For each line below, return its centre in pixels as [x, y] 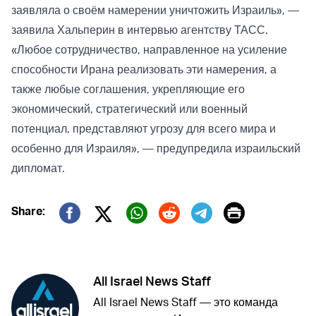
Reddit [189, 233]
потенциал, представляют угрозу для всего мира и [144, 129]
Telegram [235, 233]
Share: [28, 211]
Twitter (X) [141, 233]
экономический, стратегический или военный [129, 109]
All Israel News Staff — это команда [186, 302]
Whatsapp [175, 233]
